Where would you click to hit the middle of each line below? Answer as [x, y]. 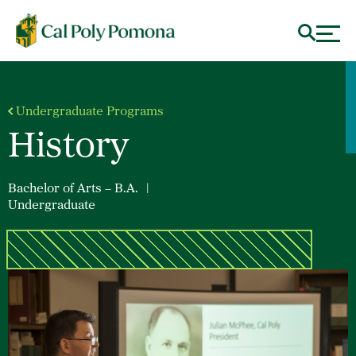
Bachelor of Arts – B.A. [73, 189]
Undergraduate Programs [90, 112]
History [68, 147]
